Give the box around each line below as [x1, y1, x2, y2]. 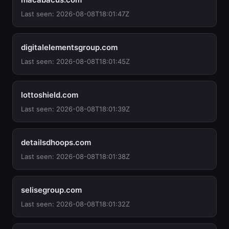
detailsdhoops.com [21, 138, 91, 147]
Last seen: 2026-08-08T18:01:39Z [21, 105, 130, 113]
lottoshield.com [21, 90, 78, 100]
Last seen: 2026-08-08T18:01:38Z [21, 152, 130, 161]
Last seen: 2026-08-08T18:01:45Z [21, 57, 130, 65]
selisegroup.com [21, 185, 82, 195]
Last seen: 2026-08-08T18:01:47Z [21, 10, 129, 18]
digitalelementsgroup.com [21, 42, 118, 52]
